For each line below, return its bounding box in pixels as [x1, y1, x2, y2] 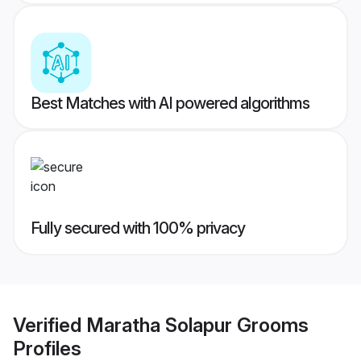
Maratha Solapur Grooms [86, 313, 309, 337]
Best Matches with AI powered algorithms [31, 93, 309, 114]
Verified [13, 313, 86, 337]
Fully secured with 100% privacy [31, 218, 245, 239]
